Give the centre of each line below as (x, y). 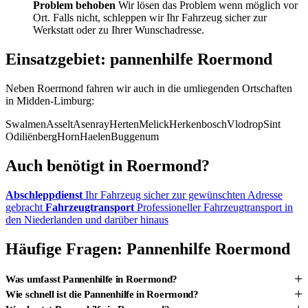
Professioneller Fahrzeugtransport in (215, 207)
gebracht (25, 207)
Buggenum (135, 136)
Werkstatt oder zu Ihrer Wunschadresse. (119, 30)
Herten (124, 124)
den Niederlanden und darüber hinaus (87, 219)
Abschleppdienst (45, 195)
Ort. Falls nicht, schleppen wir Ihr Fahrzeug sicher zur (150, 17)
